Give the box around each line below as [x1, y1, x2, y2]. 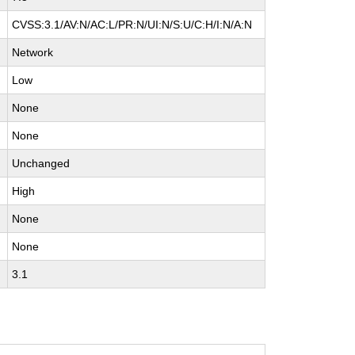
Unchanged [12, 157, 71, 170]
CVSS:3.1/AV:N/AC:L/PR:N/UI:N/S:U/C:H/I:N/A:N [12, 18, 253, 31]
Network [12, 46, 54, 59]
